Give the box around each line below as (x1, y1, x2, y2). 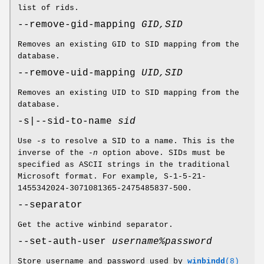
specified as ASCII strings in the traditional (18, 160, 230, 170)
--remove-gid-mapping (18, 19, 141, 31)
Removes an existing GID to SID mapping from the (18, 40, 239, 49)
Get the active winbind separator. (18, 220, 173, 230)
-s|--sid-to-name (18, 116, 118, 127)
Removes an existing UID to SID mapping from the (18, 88, 239, 98)
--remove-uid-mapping (18, 68, 141, 79)
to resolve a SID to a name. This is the (46, 137, 235, 146)
